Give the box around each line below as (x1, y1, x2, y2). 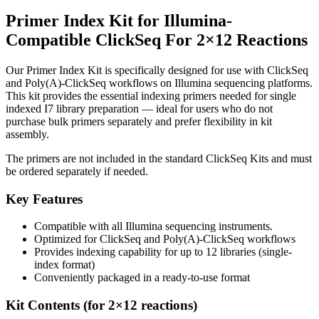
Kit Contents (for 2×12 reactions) (6, 298, 197, 313)
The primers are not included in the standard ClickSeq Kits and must (6, 152, 312, 164)
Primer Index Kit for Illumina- (6, 11, 232, 30)
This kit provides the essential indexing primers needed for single (6, 89, 296, 102)
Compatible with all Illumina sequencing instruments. (34, 220, 273, 233)
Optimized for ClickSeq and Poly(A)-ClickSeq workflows (34, 233, 296, 246)
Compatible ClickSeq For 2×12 (6, 30, 232, 49)
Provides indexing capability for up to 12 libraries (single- (34, 246, 292, 258)
